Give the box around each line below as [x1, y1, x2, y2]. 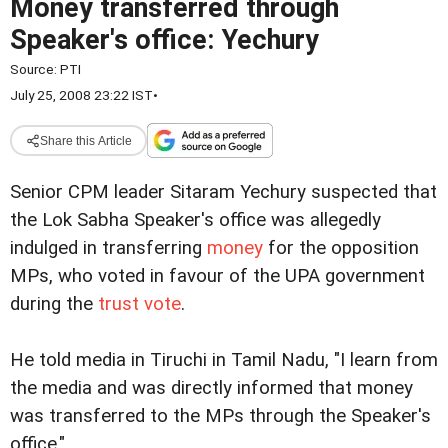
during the [10, 293, 98, 315]
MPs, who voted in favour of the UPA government [10, 265, 425, 287]
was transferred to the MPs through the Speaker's [10, 405, 431, 428]
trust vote [98, 293, 181, 315]
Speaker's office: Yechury [10, 24, 319, 56]
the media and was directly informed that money [10, 377, 413, 400]
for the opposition [268, 237, 419, 259]
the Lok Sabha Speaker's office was [10, 209, 310, 231]
